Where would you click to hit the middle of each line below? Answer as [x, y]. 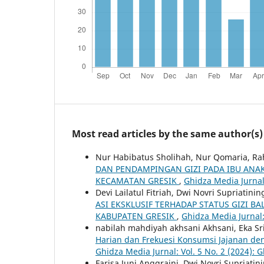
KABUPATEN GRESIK [136, 216]
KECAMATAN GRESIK [137, 180]
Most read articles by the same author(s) [167, 133]
